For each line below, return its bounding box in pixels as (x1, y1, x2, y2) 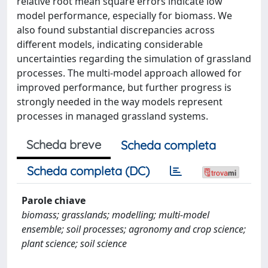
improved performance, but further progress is (17, 81, 232, 94)
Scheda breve (26, 137, 101, 152)
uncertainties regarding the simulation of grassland (17, 52, 251, 65)
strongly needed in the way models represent (17, 95, 223, 108)
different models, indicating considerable (17, 38, 203, 51)
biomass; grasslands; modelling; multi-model (22, 208, 209, 221)
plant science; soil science (22, 237, 127, 250)
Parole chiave (22, 194, 86, 207)
